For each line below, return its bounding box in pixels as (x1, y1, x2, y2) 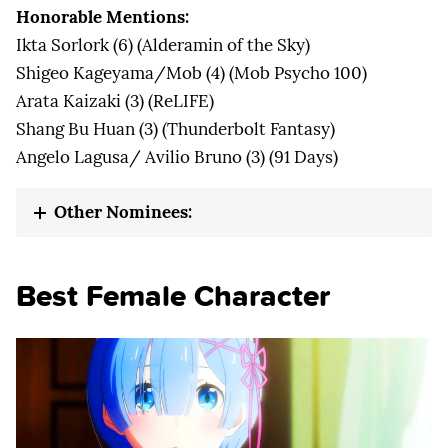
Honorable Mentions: (16, 6, 189, 29)
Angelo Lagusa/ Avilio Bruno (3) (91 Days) (16, 146, 338, 169)
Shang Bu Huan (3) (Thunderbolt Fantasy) (16, 118, 335, 141)
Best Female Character (16, 272, 330, 318)
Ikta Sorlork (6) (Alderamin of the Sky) (16, 34, 310, 57)
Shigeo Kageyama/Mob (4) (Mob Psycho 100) (16, 62, 367, 85)
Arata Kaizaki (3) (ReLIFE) (16, 90, 214, 113)
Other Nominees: (54, 201, 192, 224)
